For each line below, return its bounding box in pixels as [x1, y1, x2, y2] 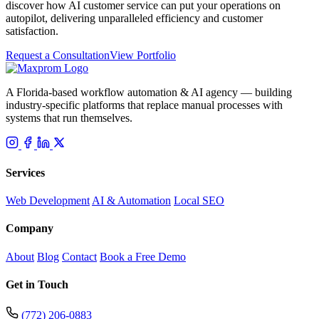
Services [6, 166, 45, 179]
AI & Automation [92, 194, 171, 207]
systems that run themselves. [6, 111, 132, 124]
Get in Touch [6, 278, 68, 291]
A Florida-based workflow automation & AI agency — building [6, 85, 292, 98]
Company [6, 222, 53, 235]
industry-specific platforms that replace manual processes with [6, 98, 283, 111]
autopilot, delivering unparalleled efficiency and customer [6, 11, 263, 24]
